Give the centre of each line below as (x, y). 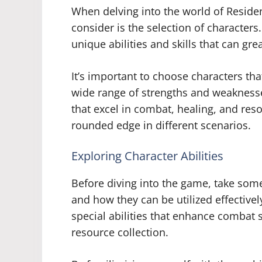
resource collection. (120, 232)
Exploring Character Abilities (147, 156)
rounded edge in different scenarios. (161, 125)
